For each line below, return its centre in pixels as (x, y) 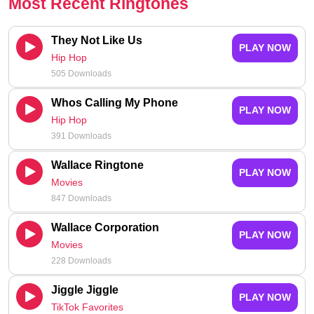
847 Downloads (81, 198)
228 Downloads (81, 260)
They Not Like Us (97, 40)
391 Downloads (81, 136)
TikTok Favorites (87, 307)
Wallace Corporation (105, 227)
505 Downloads (81, 73)
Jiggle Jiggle (85, 289)
